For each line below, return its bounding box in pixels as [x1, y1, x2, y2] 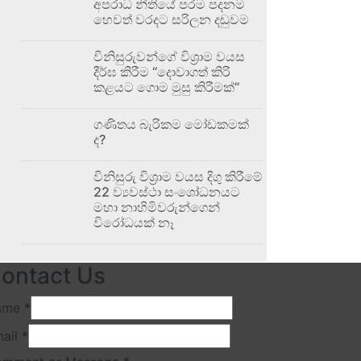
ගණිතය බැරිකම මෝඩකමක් [93, 115, 249, 132]
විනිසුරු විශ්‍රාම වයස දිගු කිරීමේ [93, 168, 263, 185]
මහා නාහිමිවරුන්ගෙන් [93, 198, 220, 215]
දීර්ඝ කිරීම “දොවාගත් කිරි [93, 63, 230, 80]
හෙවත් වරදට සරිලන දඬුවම [93, 10, 249, 27]
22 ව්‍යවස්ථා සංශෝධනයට [93, 183, 240, 200]
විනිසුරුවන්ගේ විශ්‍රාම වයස [93, 48, 245, 64]
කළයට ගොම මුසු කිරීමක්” [93, 78, 239, 95]
